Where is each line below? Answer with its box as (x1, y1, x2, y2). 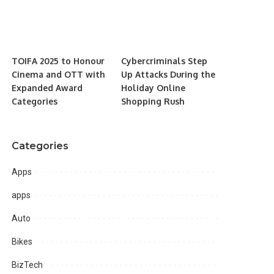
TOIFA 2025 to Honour (12, 56, 105, 67)
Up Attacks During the (120, 69, 215, 80)
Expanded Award (12, 83, 83, 94)
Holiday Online (120, 83, 185, 94)
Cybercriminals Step (120, 56, 207, 67)
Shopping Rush (120, 96, 185, 107)
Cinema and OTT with (12, 69, 106, 80)
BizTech (12, 260, 43, 270)
